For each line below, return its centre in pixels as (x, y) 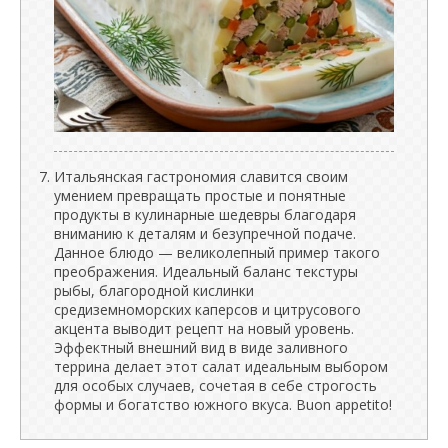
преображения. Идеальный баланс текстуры (206, 271)
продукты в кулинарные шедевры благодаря (205, 214)
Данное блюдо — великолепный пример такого (217, 252)
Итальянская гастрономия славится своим (201, 176)
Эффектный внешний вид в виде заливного (201, 347)
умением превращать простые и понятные (200, 195)
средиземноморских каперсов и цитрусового (207, 309)
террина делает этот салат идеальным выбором (221, 366)
